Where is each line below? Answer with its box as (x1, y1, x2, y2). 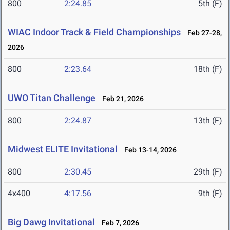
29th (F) (194, 167, 222, 177)
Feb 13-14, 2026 (120, 146, 177, 155)
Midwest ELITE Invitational (8, 144, 118, 155)
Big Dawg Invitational (8, 217, 95, 228)
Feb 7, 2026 (97, 219, 139, 227)
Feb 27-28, (183, 29, 222, 37)
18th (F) (194, 64, 222, 74)
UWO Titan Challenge (8, 92, 95, 104)
